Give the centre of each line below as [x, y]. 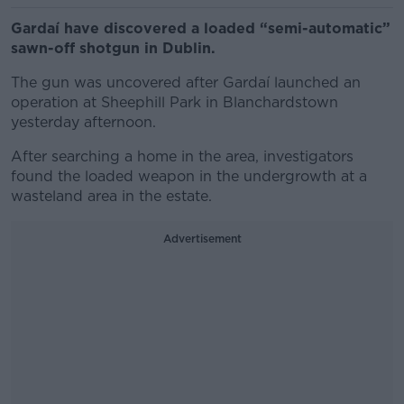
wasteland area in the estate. [111, 196]
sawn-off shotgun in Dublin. [113, 48]
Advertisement [202, 239]
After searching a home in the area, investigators [182, 156]
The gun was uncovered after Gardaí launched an [186, 83]
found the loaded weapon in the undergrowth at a [189, 176]
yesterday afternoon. [83, 122]
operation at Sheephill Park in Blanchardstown [174, 102]
